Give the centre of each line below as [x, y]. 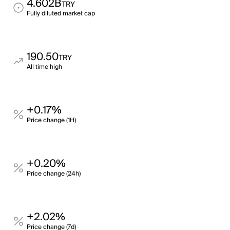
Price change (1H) [51, 120]
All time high [44, 67]
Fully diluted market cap [61, 14]
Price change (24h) [54, 174]
